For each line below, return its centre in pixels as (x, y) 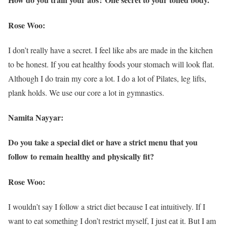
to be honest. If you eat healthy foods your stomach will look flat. (111, 64)
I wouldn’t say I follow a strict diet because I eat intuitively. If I (107, 206)
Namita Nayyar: (36, 118)
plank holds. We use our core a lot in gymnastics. (86, 92)
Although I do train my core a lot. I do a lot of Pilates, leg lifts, (107, 78)
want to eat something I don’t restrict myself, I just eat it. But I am (112, 220)
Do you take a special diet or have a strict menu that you (103, 142)
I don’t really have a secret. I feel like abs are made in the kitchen (110, 50)
